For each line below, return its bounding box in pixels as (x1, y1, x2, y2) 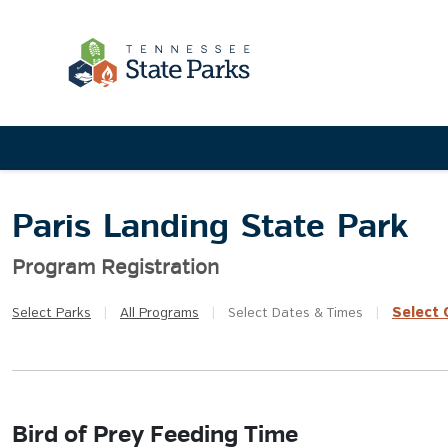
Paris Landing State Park (12, 206, 408, 247)
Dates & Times (268, 307, 363, 320)
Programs (135, 307, 199, 320)
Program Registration (12, 255, 219, 280)
